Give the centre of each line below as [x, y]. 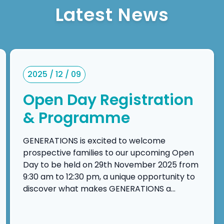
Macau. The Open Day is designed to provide [110, 213]
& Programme [76, 118]
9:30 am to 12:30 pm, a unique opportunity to [109, 177]
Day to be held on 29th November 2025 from [111, 165]
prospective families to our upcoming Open [108, 153]
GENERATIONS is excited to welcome [94, 141]
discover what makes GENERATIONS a [97, 189]
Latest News [112, 15]
